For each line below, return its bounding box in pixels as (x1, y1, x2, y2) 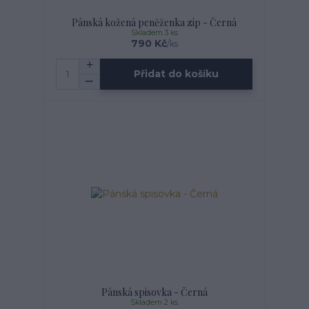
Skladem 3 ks (130, 28, 178, 37)
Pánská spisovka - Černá (101, 285, 208, 299)
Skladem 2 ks (130, 297, 179, 307)
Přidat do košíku (134, 68, 219, 81)
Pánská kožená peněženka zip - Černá (72, 15, 237, 29)
